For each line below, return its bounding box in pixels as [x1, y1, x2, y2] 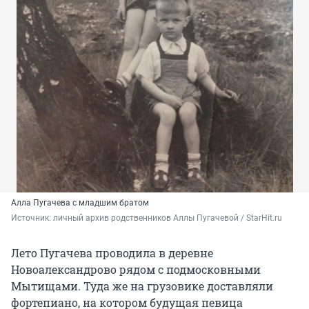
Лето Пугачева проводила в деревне [11, 246, 213, 261]
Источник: [11, 213, 53, 223]
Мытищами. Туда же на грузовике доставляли [11, 279, 273, 294]
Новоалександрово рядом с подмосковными [11, 262, 261, 277]
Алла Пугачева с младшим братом [11, 198, 149, 208]
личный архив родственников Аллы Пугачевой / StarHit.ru [53, 213, 282, 223]
